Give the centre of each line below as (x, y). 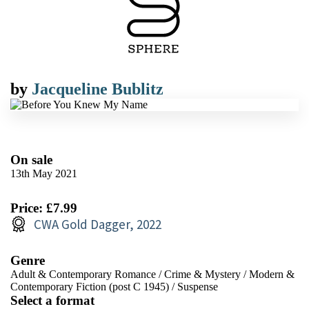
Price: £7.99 (44, 208)
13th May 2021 (44, 173)
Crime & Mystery (202, 274)
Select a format (52, 300)
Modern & (272, 274)
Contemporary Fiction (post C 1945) (90, 287)
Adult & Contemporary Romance (83, 274)
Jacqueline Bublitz (98, 89)
